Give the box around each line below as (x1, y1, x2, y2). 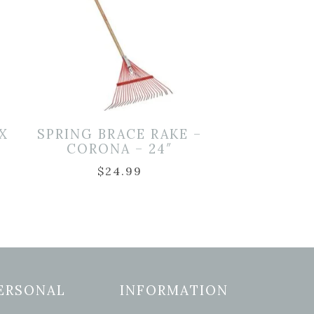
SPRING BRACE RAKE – (37, 125, 203, 142)
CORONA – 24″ (67, 140, 173, 157)
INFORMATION (120, 281, 228, 299)
